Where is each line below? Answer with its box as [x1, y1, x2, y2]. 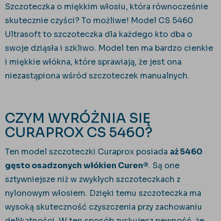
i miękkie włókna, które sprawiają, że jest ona [5, 57, 182, 68]
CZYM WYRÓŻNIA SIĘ [5, 110, 150, 127]
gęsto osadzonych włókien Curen [5, 160, 143, 171]
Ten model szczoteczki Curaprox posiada [5, 147, 170, 157]
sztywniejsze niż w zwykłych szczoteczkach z [5, 174, 181, 185]
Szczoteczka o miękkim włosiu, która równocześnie [5, 1, 208, 12]
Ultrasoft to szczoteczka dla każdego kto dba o [5, 29, 192, 40]
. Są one [148, 160, 180, 171]
